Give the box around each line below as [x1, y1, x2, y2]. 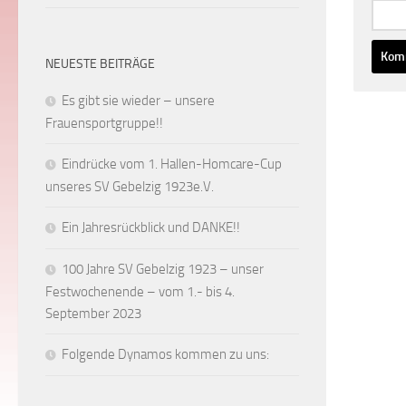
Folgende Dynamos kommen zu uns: [62, 345, 269, 362]
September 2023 [45, 304, 141, 322]
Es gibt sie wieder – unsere [62, 92, 215, 109]
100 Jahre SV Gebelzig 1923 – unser [62, 260, 264, 277]
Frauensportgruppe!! [45, 114, 163, 131]
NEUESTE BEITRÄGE [45, 55, 155, 72]
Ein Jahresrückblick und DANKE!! [62, 218, 240, 236]
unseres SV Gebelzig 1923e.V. [45, 178, 214, 195]
